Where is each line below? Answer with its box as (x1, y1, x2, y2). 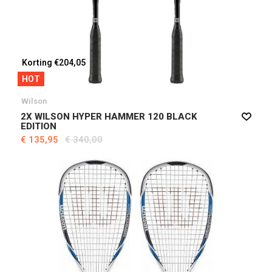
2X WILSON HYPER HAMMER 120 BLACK (21, 111, 197, 123)
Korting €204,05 (22, 58, 86, 68)
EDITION (21, 121, 56, 132)
